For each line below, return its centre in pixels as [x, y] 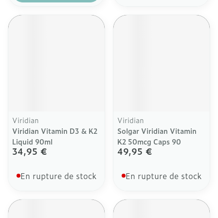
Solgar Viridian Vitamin [157, 131]
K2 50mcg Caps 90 [149, 141]
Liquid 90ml [32, 141]
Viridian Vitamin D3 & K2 [55, 131]
